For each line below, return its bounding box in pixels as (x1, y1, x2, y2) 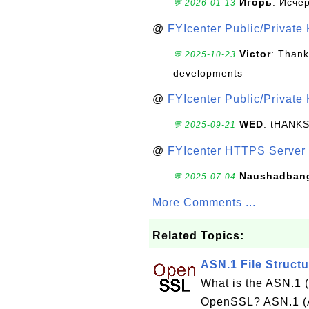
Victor (239, 48, 271, 59)
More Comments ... (152, 197, 256, 208)
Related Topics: (152, 230, 244, 241)
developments (173, 68, 243, 79)
